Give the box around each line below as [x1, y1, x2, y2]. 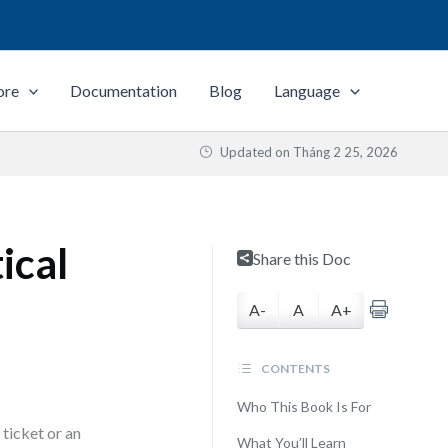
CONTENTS [258, 361, 330, 376]
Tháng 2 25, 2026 [293, 144, 398, 160]
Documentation [70, 81, 178, 100]
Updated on [217, 144, 293, 160]
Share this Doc [252, 249, 351, 268]
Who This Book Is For [236, 398, 371, 415]
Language [274, 81, 341, 100]
